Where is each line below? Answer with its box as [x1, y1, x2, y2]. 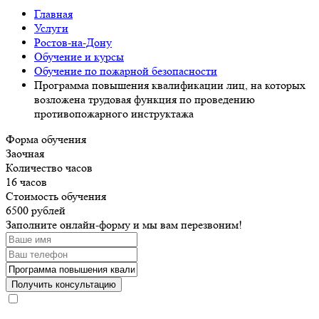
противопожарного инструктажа [34, 106, 194, 120]
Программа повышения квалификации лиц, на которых [34, 78, 305, 92]
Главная [34, 6, 73, 21]
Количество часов [6, 160, 93, 174]
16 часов [6, 174, 47, 189]
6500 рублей [6, 203, 66, 217]
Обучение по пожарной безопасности [34, 63, 217, 78]
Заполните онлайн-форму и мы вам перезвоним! [6, 217, 242, 231]
